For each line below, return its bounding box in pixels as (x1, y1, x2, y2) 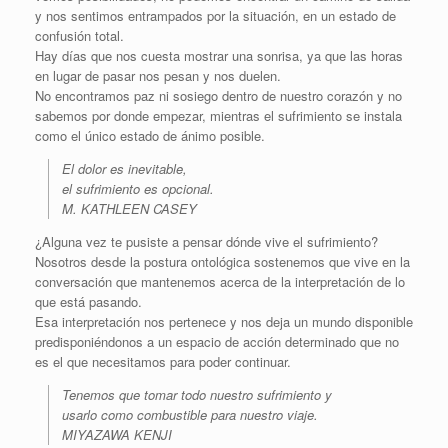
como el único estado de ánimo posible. (35, 126, 265, 146)
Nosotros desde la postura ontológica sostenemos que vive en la (35, 252, 410, 272)
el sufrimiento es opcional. (62, 179, 214, 199)
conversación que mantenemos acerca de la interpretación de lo (35, 272, 405, 292)
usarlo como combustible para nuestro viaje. (62, 405, 318, 425)
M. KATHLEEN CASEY (62, 199, 197, 219)
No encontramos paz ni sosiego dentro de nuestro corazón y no (35, 86, 402, 106)
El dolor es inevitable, (62, 159, 187, 179)
